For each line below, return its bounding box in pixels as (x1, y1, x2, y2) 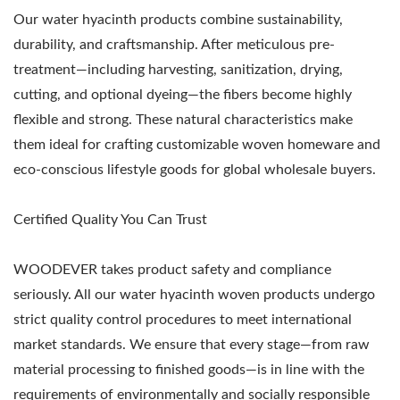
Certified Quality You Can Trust (13, 212, 207, 228)
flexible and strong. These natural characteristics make (13, 112, 353, 128)
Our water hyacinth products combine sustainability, (13, 12, 343, 28)
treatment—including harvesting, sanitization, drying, (13, 62, 343, 78)
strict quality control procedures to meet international (13, 312, 352, 328)
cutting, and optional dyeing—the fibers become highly (13, 87, 352, 103)
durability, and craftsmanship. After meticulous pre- (13, 37, 335, 53)
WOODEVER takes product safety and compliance (13, 262, 331, 278)
